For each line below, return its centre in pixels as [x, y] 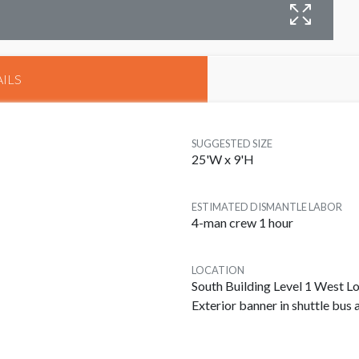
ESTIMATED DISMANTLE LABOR [267, 207]
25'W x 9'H [223, 159]
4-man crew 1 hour [242, 223]
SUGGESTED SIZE [232, 144]
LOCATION [218, 270]
